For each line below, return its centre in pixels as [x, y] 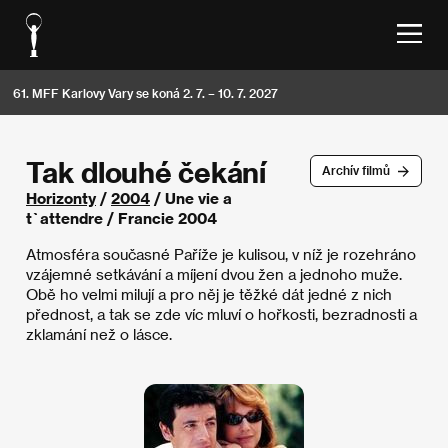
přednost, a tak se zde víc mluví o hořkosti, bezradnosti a [221, 314]
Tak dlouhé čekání [146, 171]
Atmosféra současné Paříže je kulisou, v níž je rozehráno [221, 254]
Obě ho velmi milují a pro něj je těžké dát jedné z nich [209, 294]
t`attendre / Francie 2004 [121, 218]
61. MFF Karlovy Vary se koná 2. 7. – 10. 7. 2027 [145, 92]
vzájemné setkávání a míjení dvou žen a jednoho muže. [214, 274]
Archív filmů [355, 170]
